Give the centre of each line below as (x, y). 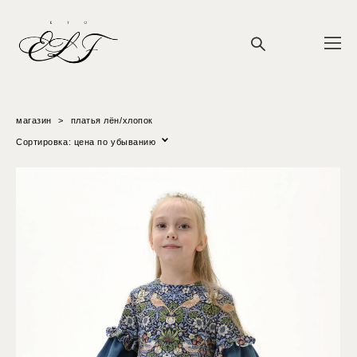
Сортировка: (44, 141)
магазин (34, 120)
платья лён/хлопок (112, 120)
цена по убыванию (115, 141)
